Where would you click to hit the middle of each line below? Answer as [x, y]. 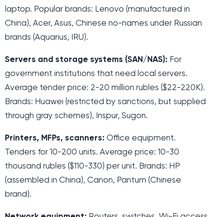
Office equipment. [140, 138]
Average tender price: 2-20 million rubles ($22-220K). [105, 88]
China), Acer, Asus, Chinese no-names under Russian [103, 23]
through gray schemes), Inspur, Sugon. [76, 116]
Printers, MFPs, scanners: [55, 138]
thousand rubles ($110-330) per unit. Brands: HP [93, 166]
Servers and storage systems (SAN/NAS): [86, 60]
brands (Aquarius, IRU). [46, 37]
